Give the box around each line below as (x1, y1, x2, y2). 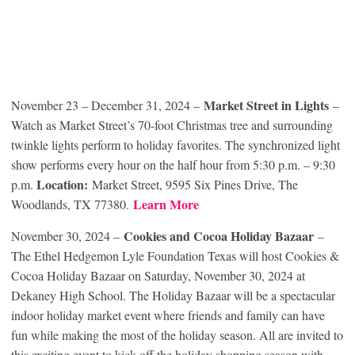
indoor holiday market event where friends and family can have (11, 307, 325, 324)
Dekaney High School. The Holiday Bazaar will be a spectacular (11, 287, 335, 304)
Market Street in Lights (204, 96, 329, 115)
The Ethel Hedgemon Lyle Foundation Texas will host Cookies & (11, 247, 339, 265)
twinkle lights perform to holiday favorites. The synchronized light (11, 136, 340, 154)
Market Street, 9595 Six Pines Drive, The (88, 176, 298, 193)
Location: (36, 175, 88, 194)
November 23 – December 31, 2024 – (11, 97, 204, 114)
